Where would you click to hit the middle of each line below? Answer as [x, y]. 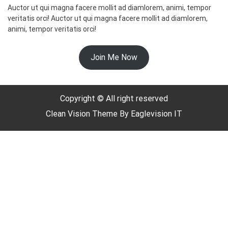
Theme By [111, 113]
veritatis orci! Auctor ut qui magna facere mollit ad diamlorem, [108, 18]
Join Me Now [114, 58]
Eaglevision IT [156, 113]
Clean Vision [69, 113]
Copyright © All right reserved [114, 98]
